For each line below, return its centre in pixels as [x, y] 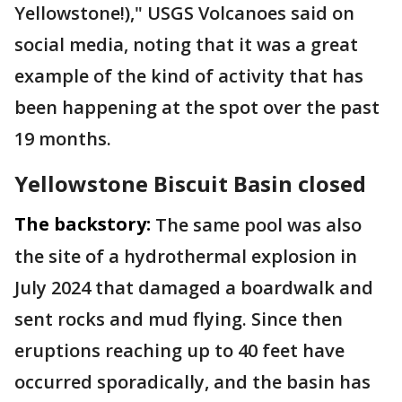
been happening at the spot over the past [197, 107]
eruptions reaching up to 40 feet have [179, 350]
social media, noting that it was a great [186, 44]
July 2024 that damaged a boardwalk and [194, 287]
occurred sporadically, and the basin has [192, 381]
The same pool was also [258, 224]
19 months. [63, 138]
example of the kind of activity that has [189, 75]
